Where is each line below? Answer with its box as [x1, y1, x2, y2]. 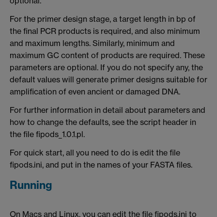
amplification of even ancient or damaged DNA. [10, 87, 180, 97]
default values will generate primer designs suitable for [10, 75, 207, 85]
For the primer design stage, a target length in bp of [10, 14, 196, 24]
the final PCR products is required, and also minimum [10, 26, 200, 36]
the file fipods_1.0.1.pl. [10, 129, 85, 139]
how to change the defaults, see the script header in [10, 117, 196, 127]
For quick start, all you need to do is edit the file [10, 147, 180, 157]
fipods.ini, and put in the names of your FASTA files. [10, 159, 192, 170]
